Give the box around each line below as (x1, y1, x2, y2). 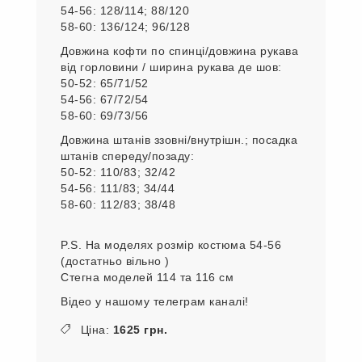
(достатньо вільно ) (61, 254, 170, 267)
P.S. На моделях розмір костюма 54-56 (61, 238, 281, 251)
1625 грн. (112, 322, 167, 336)
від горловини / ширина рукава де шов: (61, 60, 282, 74)
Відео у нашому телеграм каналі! (61, 294, 249, 308)
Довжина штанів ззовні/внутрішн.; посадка (61, 133, 297, 146)
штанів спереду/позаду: (61, 149, 194, 162)
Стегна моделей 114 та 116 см (61, 270, 234, 284)
